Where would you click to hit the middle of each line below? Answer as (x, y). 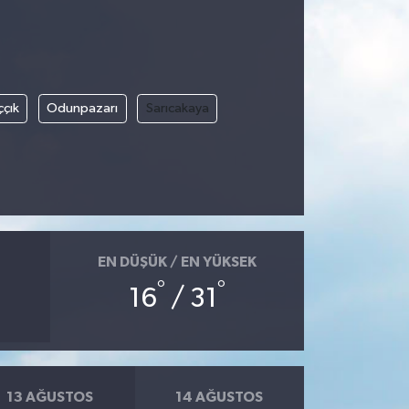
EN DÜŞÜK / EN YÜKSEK (177, 262)
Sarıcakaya (177, 108)
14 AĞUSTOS (220, 397)
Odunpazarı (83, 108)
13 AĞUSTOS (50, 397)
